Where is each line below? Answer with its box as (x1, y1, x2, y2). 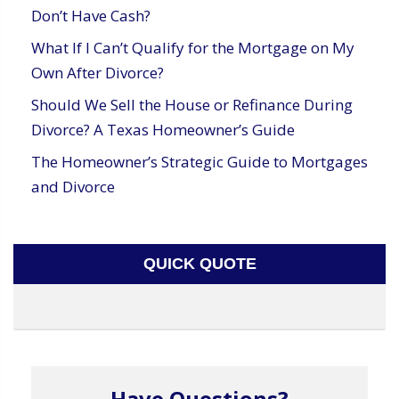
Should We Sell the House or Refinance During (31, 94, 353, 115)
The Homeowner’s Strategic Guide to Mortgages (31, 151, 368, 172)
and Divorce (31, 175, 115, 197)
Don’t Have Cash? (31, 4, 151, 26)
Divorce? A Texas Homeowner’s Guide (31, 118, 295, 140)
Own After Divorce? (31, 61, 164, 83)
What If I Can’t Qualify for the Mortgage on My (31, 37, 354, 58)
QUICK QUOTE (142, 254, 256, 273)
